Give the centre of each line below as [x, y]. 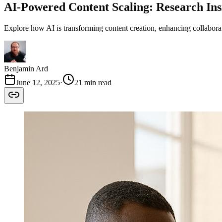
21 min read [93, 82]
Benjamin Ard [26, 68]
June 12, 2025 [38, 82]
